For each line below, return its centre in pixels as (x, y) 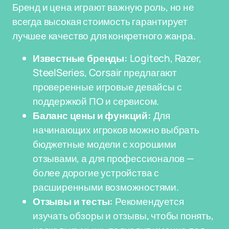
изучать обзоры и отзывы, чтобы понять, (123, 216)
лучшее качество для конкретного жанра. (104, 36)
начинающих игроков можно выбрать (116, 130)
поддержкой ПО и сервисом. (96, 101)
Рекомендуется (148, 201)
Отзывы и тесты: (73, 201)
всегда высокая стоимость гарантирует (100, 21)
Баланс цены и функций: (92, 116)
